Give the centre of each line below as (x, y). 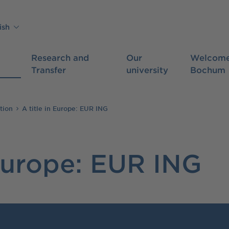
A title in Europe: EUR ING (65, 108)
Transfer (48, 70)
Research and (60, 57)
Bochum (208, 70)
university (147, 70)
